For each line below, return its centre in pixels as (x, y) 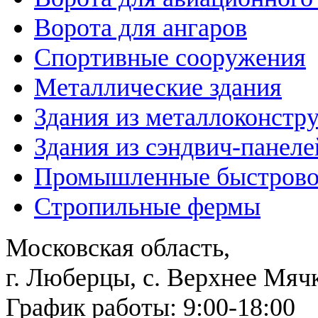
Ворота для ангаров (141, 28)
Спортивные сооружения (170, 57)
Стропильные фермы (147, 207)
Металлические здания (158, 87)
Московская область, (118, 248)
